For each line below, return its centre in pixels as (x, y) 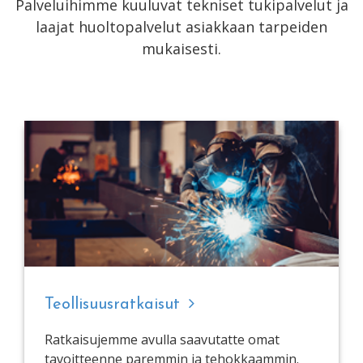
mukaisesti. (181, 48)
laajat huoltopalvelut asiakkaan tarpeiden (181, 26)
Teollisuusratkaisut (115, 304)
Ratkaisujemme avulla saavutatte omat (162, 339)
